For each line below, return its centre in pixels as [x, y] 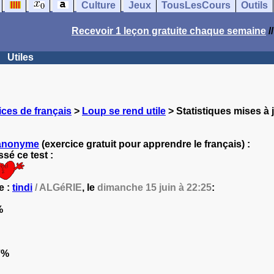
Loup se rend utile [124, 111]
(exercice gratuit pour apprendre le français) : [145, 144]
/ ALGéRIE [57, 187]
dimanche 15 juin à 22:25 [154, 187]
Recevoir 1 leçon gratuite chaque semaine [169, 31]
